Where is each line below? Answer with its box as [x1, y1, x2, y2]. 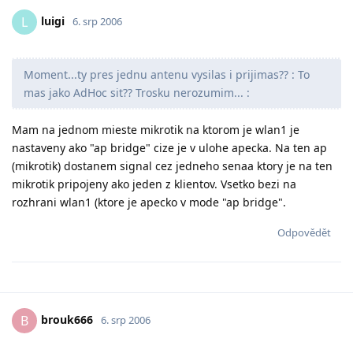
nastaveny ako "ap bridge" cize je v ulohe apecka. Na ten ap [12, 139, 327, 155]
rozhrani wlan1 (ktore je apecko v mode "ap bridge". [12, 194, 286, 210]
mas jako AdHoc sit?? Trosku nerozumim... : [24, 84, 250, 100]
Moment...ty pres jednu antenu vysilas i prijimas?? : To [24, 66, 310, 82]
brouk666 [41, 311, 93, 327]
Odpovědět [277, 225, 331, 240]
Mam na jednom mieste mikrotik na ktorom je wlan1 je [12, 121, 299, 137]
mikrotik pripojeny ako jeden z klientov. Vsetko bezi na [12, 176, 296, 191]
